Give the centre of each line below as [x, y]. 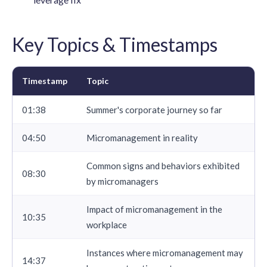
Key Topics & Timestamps [115, 44]
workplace [107, 224]
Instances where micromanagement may [165, 252]
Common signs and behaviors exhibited [163, 165]
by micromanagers [122, 181]
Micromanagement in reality [142, 137]
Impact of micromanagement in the [154, 209]
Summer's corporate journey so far [154, 109]
